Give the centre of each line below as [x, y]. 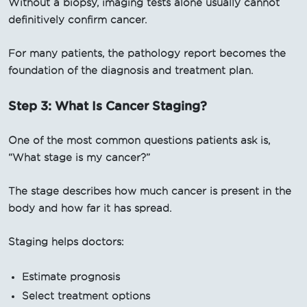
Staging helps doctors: [66, 242]
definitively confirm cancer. [77, 20]
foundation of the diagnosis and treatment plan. [131, 70]
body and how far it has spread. [90, 208]
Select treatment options [86, 296]
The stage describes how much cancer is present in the [150, 191]
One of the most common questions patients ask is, [139, 140]
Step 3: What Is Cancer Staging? [108, 105]
